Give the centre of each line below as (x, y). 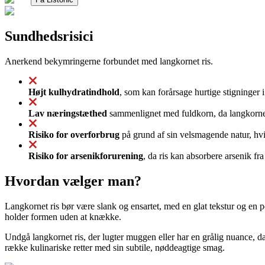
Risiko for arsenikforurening (86, 156)
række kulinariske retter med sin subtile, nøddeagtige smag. (115, 247)
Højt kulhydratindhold (74, 92)
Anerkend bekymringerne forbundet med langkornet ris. (109, 61)
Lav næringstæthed (68, 113)
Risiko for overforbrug (74, 134)
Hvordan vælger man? (73, 181)
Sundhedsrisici (49, 36)
